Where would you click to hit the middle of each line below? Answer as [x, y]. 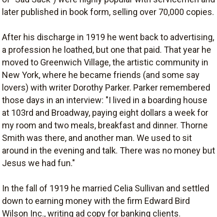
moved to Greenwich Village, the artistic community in [105, 62]
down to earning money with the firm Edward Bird [96, 201]
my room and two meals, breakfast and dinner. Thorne [105, 125]
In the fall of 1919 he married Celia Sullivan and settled [106, 188]
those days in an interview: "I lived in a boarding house [105, 100]
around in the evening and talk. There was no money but [108, 150]
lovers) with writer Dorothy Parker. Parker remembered [106, 87]
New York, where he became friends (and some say [101, 75]
